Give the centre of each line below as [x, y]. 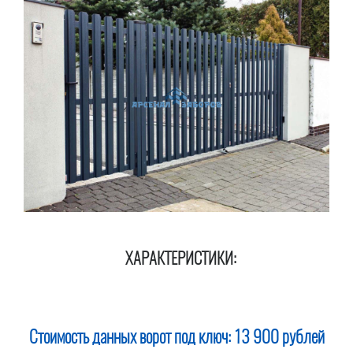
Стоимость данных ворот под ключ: [131, 338]
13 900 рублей [279, 338]
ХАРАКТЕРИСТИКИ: [180, 260]
